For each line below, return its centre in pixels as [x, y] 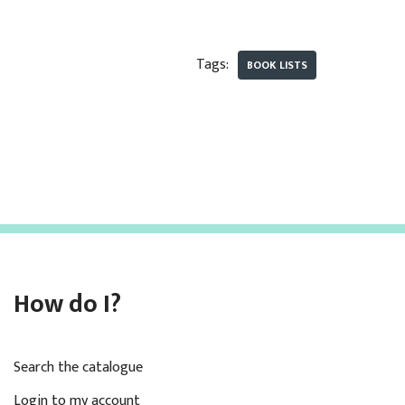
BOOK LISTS [277, 65]
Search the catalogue [78, 367]
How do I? [67, 304]
